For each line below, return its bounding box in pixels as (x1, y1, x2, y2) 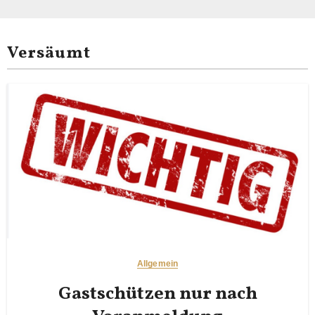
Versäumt (6, 41, 91, 65)
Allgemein (137, 258, 178, 269)
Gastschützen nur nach (58, 281, 257, 307)
